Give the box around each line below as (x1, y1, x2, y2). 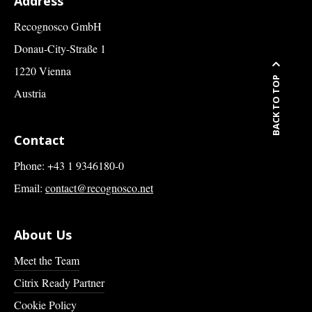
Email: (14, 180, 45, 196)
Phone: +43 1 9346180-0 (14, 158, 124, 173)
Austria (14, 86, 46, 101)
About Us (14, 226, 72, 244)
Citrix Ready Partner (14, 275, 104, 290)
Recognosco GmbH (14, 19, 102, 34)
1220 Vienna (14, 63, 71, 79)
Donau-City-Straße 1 (14, 41, 106, 56)
